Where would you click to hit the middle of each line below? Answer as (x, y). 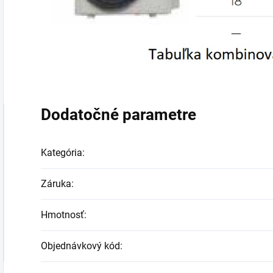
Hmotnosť (62, 215)
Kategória (62, 153)
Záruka (56, 184)
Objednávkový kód (80, 246)
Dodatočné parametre (119, 115)
